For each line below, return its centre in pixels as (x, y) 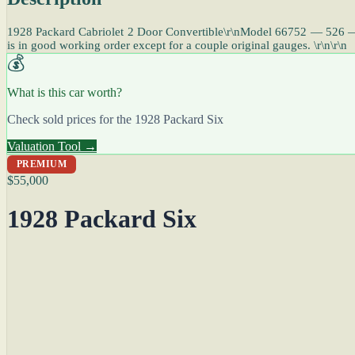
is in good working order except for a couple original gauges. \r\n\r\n (177, 45)
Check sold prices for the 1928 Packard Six (115, 119)
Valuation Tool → (52, 146)
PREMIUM (42, 164)
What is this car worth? (65, 92)
